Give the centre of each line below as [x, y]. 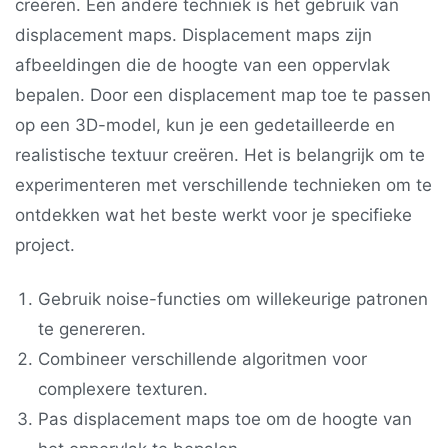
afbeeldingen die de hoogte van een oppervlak [202, 65]
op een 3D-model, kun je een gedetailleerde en [205, 125]
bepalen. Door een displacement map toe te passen [223, 95]
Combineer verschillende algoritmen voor [203, 359]
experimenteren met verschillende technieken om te [223, 185]
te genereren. [92, 329]
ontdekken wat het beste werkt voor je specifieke [213, 215]
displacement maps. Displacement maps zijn [193, 35]
